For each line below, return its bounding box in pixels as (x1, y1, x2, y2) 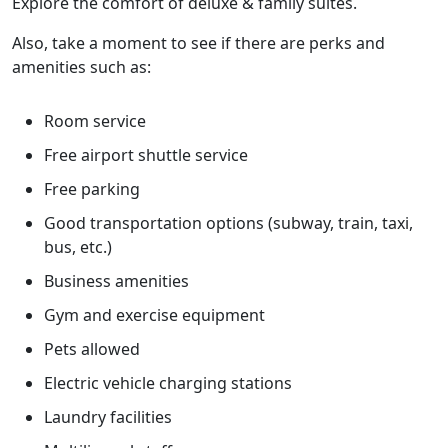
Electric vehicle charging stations (44, 372, 292, 394)
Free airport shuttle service (44, 144, 248, 166)
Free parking (44, 178, 140, 200)
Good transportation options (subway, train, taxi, (44, 212, 413, 234)
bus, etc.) (44, 236, 112, 258)
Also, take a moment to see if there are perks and (12, 32, 385, 54)
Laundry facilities (44, 406, 172, 428)
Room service (44, 110, 146, 132)
